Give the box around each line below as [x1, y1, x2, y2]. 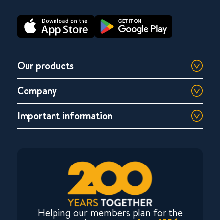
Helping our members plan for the [37, 205, 183, 219]
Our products [17, 58, 74, 72]
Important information [17, 109, 112, 122]
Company [17, 83, 57, 97]
